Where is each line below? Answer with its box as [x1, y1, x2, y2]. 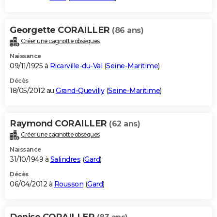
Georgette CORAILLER [10, 24, 112, 35]
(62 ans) [109, 119, 140, 128]
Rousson [54, 179, 83, 188]
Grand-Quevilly [56, 86, 104, 95]
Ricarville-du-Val [49, 61, 102, 70]
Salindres [50, 155, 80, 164]
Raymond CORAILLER [10, 118, 109, 129]
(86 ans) [112, 25, 143, 35]
